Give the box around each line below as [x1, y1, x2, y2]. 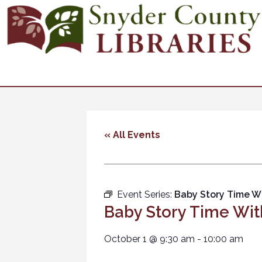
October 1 [104, 233, 147, 245]
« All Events [104, 129, 160, 140]
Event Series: [117, 189, 174, 201]
